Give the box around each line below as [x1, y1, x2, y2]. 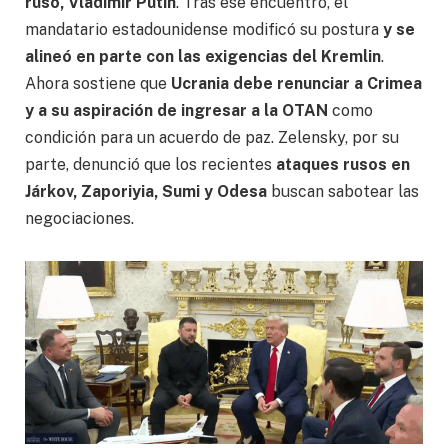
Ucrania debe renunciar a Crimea [167, 73, 422, 93]
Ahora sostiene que [25, 73, 167, 93]
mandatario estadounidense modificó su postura [25, 19, 379, 39]
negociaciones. [25, 208, 134, 228]
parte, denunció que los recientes [25, 154, 276, 174]
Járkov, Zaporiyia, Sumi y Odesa [25, 181, 267, 201]
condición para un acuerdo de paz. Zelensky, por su [25, 127, 399, 147]
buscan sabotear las [267, 181, 419, 201]
